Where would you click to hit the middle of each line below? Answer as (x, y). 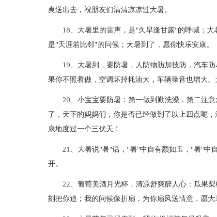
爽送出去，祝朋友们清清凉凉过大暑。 (109, 10)
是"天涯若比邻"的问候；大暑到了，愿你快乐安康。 (131, 45)
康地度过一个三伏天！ (84, 129)
